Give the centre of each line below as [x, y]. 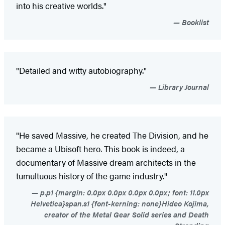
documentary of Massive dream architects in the [106, 162]
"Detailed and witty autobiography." [81, 70]
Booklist [194, 22]
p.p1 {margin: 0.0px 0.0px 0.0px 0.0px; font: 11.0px [124, 192]
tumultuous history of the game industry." [92, 176]
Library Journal [183, 86]
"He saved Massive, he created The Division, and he [112, 135]
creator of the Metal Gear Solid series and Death [127, 214]
